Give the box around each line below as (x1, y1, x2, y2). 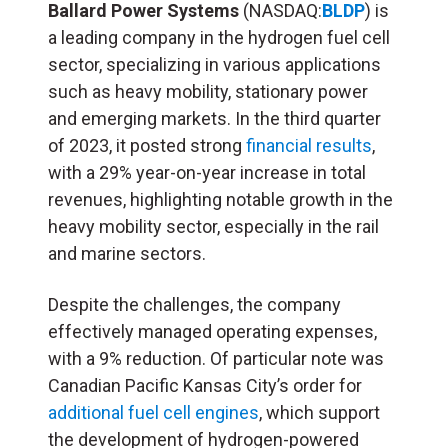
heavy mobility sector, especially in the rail (48, 215, 379, 237)
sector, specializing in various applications (48, 53, 381, 75)
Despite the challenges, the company (48, 293, 341, 315)
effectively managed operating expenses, (48, 320, 377, 342)
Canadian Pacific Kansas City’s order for (48, 374, 362, 396)
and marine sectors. (48, 242, 206, 264)
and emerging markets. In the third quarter (48, 107, 381, 129)
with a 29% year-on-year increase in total (48, 161, 366, 183)
